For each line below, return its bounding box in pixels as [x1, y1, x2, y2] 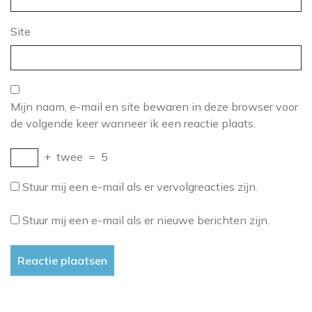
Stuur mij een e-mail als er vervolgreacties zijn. [22, 180, 258, 194]
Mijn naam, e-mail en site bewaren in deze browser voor [10, 100, 298, 114]
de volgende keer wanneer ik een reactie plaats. [10, 116, 256, 130]
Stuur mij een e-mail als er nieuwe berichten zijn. [22, 213, 270, 227]
